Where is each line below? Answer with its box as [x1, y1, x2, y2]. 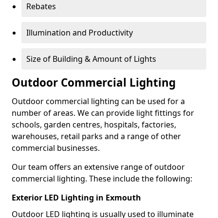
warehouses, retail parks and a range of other [12, 130, 181, 142]
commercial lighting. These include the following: [12, 173, 192, 184]
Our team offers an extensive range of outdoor [12, 161, 185, 172]
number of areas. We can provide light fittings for [12, 107, 194, 118]
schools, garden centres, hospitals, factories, [12, 119, 176, 130]
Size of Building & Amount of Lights [26, 53, 156, 64]
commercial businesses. [12, 142, 100, 153]
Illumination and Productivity [26, 27, 133, 38]
